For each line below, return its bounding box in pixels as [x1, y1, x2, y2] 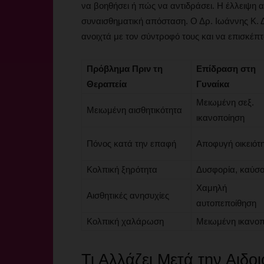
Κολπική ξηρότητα [87, 164, 157, 174]
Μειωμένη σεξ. [196, 97, 254, 107]
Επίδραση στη [196, 64, 256, 74]
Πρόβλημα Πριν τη [87, 64, 163, 74]
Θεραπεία [87, 79, 127, 89]
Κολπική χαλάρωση [87, 216, 164, 226]
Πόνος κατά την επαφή [87, 138, 176, 148]
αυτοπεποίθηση [196, 198, 256, 208]
